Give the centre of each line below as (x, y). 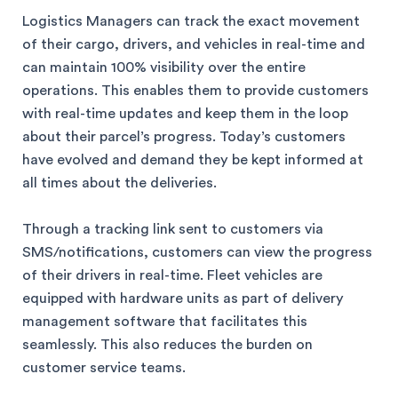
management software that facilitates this (165, 322)
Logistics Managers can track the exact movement (191, 21)
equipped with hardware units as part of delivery (183, 299)
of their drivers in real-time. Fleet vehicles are (172, 276)
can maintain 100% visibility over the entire (164, 68)
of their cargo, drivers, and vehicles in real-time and (194, 44)
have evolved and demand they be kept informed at (193, 160)
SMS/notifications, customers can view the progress (197, 253)
